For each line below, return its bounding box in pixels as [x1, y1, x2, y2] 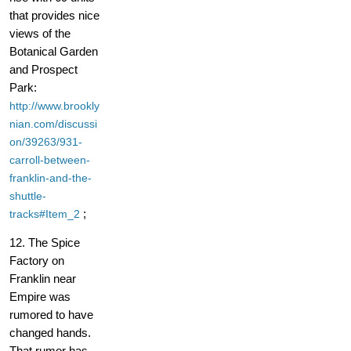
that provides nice [9, 9, 100, 23]
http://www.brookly [9, 100, 100, 113]
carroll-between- [9, 154, 90, 167]
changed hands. [9, 326, 91, 340]
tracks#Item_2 [9, 208, 80, 221]
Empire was [9, 290, 71, 304]
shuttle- [9, 190, 46, 203]
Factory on [9, 254, 64, 268]
